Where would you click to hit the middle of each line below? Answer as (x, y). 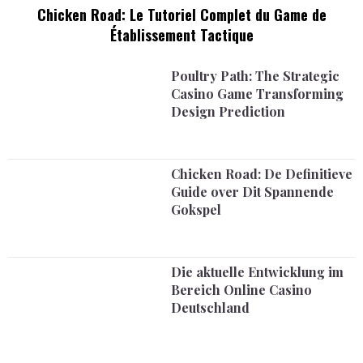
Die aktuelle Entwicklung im (258, 272)
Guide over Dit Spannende (253, 192)
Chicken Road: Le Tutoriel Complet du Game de (181, 15)
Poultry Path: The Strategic (256, 76)
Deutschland (211, 307)
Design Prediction (228, 111)
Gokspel (196, 209)
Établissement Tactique (181, 35)
